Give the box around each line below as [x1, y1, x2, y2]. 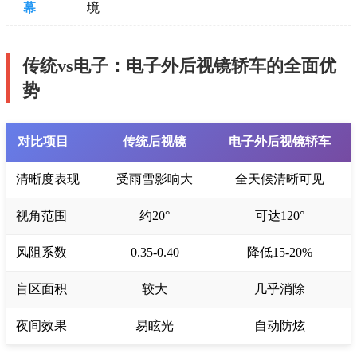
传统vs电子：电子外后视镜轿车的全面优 [22, 56, 336, 76]
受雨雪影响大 [116, 172, 193, 186]
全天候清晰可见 [235, 172, 324, 186]
